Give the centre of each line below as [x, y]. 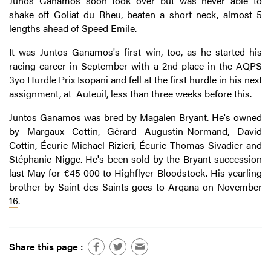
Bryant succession [222, 159]
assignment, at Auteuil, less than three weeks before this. [130, 94]
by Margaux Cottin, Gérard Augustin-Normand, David [135, 131]
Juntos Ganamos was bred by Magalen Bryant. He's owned [135, 117]
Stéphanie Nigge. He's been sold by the [96, 159]
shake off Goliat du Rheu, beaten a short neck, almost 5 [135, 15]
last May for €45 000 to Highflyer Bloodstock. [108, 173]
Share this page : [46, 246]
